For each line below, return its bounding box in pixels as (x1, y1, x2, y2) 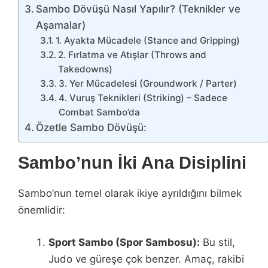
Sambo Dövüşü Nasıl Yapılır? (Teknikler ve (36, 3, 241, 15)
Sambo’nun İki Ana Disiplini (18, 153, 246, 172)
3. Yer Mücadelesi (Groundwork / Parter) (58, 78, 237, 89)
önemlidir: (18, 204, 65, 216)
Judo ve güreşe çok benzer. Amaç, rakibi (48, 252, 244, 265)
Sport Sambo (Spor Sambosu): (48, 236, 200, 248)
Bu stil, (200, 236, 235, 248)
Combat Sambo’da (58, 106, 140, 118)
